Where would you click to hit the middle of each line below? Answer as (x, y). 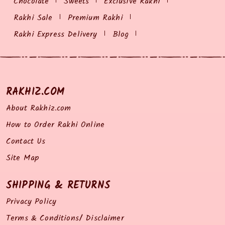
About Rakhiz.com (39, 108)
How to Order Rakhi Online (55, 125)
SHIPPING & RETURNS (58, 186)
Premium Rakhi (95, 18)
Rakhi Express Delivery (55, 34)
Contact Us (26, 141)
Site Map (23, 158)
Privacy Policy (31, 201)
